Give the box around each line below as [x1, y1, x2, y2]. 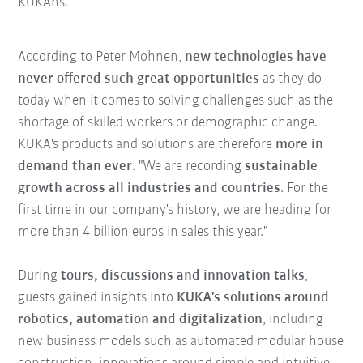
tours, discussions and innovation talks [61, 268, 305, 284]
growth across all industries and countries [18, 181, 281, 197]
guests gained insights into [18, 290, 177, 306]
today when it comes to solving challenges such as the [18, 93, 334, 109]
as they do [263, 71, 322, 88]
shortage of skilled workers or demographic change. [18, 115, 318, 131]
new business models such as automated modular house [18, 334, 344, 350]
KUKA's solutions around [177, 290, 330, 306]
